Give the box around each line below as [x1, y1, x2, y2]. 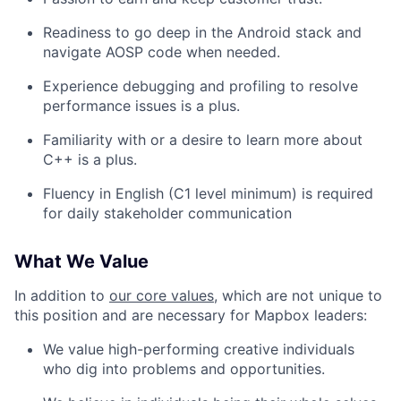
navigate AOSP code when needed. [43, 43, 280, 61]
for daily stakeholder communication [43, 204, 292, 222]
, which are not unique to [214, 286, 382, 304]
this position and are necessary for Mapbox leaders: [14, 306, 367, 324]
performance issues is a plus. [43, 97, 240, 115]
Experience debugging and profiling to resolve [43, 77, 358, 95]
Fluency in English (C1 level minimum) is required [43, 184, 373, 202]
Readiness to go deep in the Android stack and [43, 23, 362, 41]
